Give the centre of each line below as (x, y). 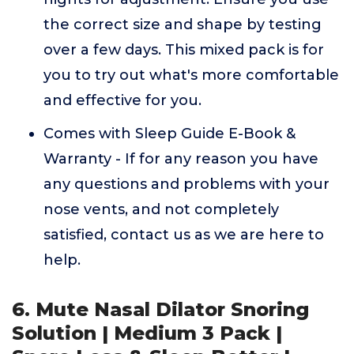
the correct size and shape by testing (183, 24)
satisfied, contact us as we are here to (184, 235)
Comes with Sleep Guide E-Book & (169, 134)
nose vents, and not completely (161, 209)
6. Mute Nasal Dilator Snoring (160, 309)
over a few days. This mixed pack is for (184, 50)
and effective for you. (122, 100)
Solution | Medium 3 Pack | (147, 333)
